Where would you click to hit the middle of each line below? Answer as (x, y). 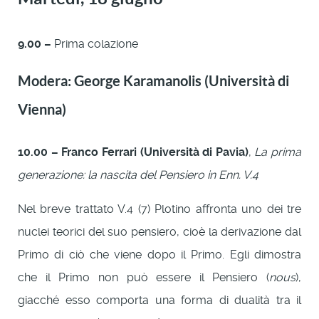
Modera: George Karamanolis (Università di (153, 80)
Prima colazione (95, 43)
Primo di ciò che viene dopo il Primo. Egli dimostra (159, 254)
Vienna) (42, 109)
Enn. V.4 (239, 174)
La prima (278, 152)
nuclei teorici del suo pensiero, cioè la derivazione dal (159, 231)
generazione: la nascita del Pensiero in (117, 174)
